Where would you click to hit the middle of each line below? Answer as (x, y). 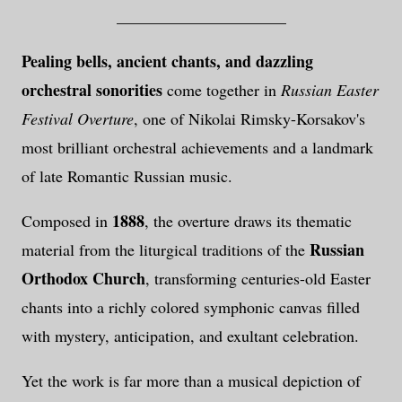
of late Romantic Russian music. (127, 176)
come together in (222, 90)
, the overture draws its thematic (248, 221)
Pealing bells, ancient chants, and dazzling (167, 61)
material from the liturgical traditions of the (166, 250)
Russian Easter (330, 90)
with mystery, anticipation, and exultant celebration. (190, 336)
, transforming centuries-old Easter (258, 279)
